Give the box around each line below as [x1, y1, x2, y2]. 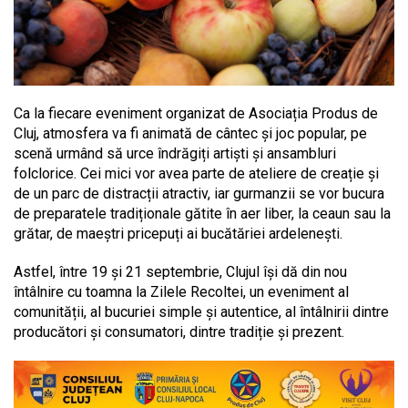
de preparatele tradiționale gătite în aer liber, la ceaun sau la [14, 205, 391, 223]
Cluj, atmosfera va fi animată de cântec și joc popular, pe [14, 125, 367, 143]
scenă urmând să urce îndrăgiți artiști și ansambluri [14, 145, 336, 163]
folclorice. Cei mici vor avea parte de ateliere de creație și [14, 165, 379, 183]
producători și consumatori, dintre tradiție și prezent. [14, 323, 344, 342]
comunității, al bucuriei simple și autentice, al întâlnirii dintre [14, 303, 389, 321]
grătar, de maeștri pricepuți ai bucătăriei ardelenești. [14, 225, 342, 243]
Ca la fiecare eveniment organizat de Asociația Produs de [14, 105, 378, 123]
